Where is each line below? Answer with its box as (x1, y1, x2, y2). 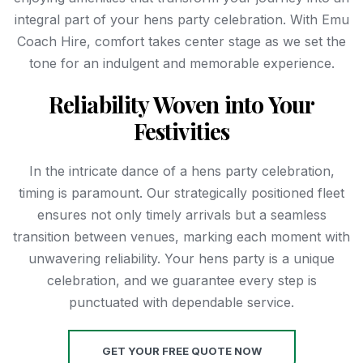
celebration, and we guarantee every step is (46, 271, 317, 288)
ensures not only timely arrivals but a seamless (36, 206, 327, 223)
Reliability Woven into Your (48, 88, 315, 119)
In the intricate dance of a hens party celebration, (28, 162, 335, 179)
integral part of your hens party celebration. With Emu (14, 11, 349, 28)
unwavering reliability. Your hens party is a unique (28, 250, 335, 267)
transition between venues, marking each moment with (13, 228, 350, 245)
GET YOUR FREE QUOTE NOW (101, 344, 262, 357)
